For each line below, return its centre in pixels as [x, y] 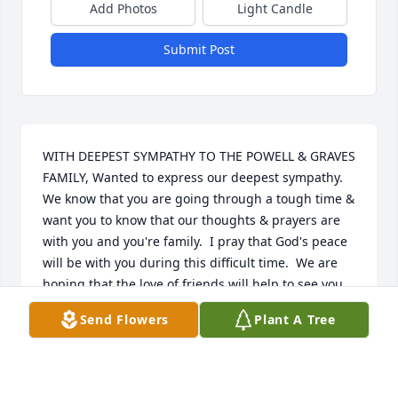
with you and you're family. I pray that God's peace [195, 242]
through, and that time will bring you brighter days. [198, 306]
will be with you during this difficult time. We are [190, 263]
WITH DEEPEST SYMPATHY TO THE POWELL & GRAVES [199, 156]
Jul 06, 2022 [77, 386]
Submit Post [199, 50]
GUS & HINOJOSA [96, 368]
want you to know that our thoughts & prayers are [191, 220]
